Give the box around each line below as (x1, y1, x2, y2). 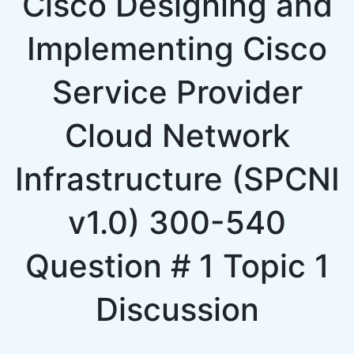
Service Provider (51, 73, 303, 111)
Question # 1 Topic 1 (24, 247, 330, 285)
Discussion (95, 290, 259, 329)
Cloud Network (64, 116, 290, 155)
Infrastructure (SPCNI (14, 160, 340, 198)
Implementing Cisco (27, 29, 327, 68)
